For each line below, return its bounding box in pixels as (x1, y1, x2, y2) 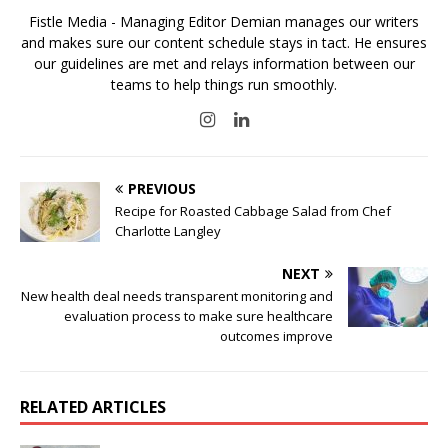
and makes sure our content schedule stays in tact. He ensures (21, 32, 427, 52)
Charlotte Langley (115, 221, 221, 240)
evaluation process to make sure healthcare (64, 306, 333, 325)
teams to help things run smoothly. (111, 74, 337, 94)
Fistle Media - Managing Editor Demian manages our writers (29, 11, 419, 31)
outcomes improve (220, 326, 333, 345)
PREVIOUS (128, 178, 196, 198)
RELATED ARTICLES (20, 395, 166, 418)
